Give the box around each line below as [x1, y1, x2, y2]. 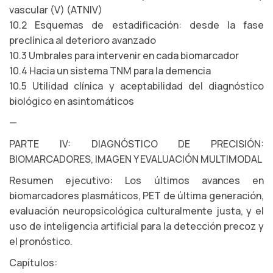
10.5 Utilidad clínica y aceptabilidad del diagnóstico [9, 79, 264, 93]
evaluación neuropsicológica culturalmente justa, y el [9, 204, 264, 218]
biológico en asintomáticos [9, 94, 134, 108]
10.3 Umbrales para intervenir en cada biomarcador [9, 49, 239, 62]
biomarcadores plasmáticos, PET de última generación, [9, 189, 264, 202]
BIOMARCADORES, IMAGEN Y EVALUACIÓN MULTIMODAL [9, 152, 262, 166]
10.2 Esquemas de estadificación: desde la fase [9, 18, 264, 32]
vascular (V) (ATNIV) [9, 3, 102, 16]
